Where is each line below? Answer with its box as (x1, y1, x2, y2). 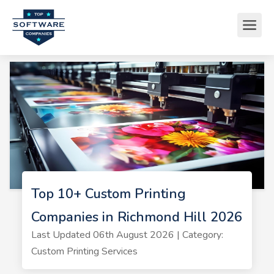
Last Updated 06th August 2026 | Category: (31, 228, 223, 242)
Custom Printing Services (31, 245, 138, 258)
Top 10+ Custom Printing (31, 185, 186, 203)
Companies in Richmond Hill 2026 (31, 208, 242, 226)
